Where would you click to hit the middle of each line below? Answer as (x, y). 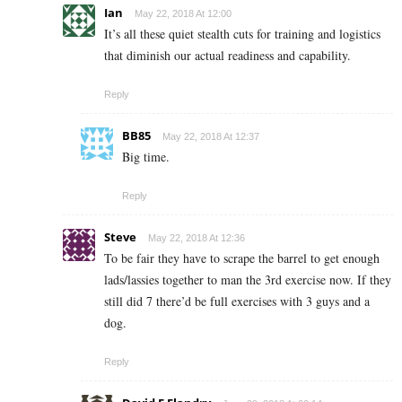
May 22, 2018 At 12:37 (211, 137)
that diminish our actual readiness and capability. (227, 56)
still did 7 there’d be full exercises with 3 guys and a (237, 301)
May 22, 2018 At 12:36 (197, 238)
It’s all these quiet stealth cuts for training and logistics (242, 34)
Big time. (146, 157)
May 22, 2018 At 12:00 (183, 14)
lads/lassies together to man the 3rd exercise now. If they (248, 280)
